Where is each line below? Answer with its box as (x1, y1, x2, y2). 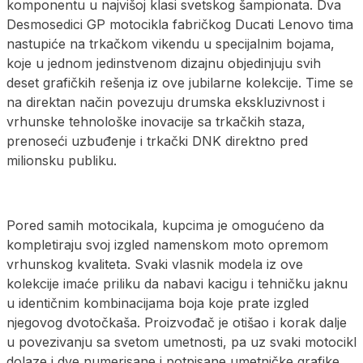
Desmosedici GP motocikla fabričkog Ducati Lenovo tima (6, 15, 353, 32)
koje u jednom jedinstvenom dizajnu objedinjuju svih (6, 54, 321, 71)
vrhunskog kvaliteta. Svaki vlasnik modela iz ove (6, 255, 303, 272)
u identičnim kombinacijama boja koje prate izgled (6, 294, 309, 311)
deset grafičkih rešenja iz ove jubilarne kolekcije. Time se (6, 74, 353, 91)
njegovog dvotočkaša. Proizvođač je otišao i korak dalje (6, 314, 347, 331)
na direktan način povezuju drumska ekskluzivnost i (6, 93, 325, 110)
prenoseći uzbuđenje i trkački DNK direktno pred (6, 132, 308, 149)
